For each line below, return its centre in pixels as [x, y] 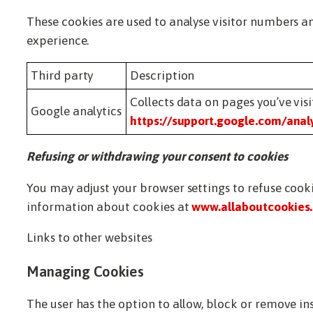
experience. [58, 40]
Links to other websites [89, 238]
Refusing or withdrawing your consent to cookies [157, 156]
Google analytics [77, 111]
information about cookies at [109, 206]
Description [162, 76]
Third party [62, 76]
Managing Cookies [86, 271]
